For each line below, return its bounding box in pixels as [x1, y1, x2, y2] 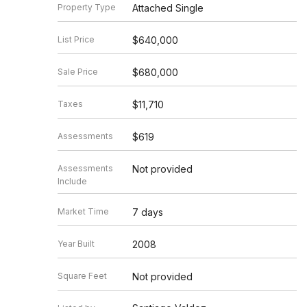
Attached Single [132, 2, 204, 14]
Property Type [58, 2, 116, 12]
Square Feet [58, 271, 107, 281]
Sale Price [58, 66, 98, 77]
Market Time [58, 206, 109, 217]
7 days [132, 206, 163, 218]
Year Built [58, 238, 95, 249]
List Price [58, 34, 95, 45]
